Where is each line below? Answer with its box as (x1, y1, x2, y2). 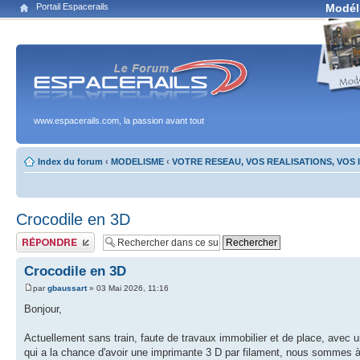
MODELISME (111, 156, 164, 166)
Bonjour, (24, 302, 62, 315)
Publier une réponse (16, 231, 94, 242)
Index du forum (38, 156, 103, 166)
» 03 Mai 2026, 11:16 (87, 283, 169, 292)
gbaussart (47, 283, 87, 292)
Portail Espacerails (36, 2, 108, 11)
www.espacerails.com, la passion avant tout (34, 116, 204, 125)
